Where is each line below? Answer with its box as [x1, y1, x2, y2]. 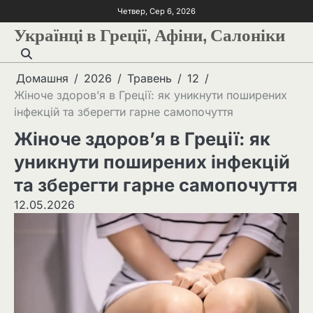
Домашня [16, 71, 68, 85]
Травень [127, 71, 172, 85]
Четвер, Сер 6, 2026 [117, 6, 196, 16]
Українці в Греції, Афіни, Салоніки [14, 21, 285, 44]
